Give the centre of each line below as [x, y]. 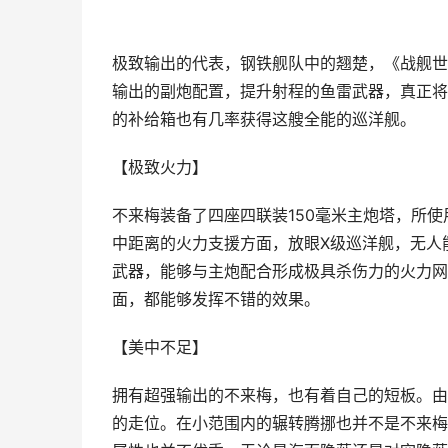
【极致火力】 [160, 167]
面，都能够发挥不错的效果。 [216, 299]
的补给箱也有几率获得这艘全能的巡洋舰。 [264, 119]
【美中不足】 [160, 347]
